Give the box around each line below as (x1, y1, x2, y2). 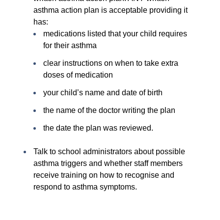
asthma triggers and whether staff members (33, 159, 183, 168)
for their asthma (43, 41, 99, 50)
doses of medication (43, 71, 113, 80)
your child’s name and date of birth (43, 88, 165, 97)
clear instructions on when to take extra (43, 59, 178, 68)
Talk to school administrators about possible (33, 147, 185, 156)
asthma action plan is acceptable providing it (33, 6, 188, 15)
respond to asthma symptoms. (33, 183, 137, 192)
